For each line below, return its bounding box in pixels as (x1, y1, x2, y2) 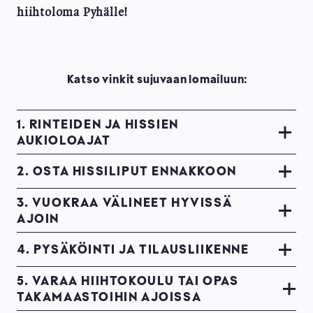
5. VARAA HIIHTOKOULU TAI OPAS (17, 272, 239, 288)
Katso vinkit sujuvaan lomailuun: (64, 71, 249, 86)
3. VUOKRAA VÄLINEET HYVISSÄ (17, 194, 233, 210)
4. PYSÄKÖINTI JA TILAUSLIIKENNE (17, 241, 249, 257)
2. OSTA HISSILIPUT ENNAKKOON (17, 163, 237, 179)
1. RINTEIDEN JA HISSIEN (17, 115, 179, 131)
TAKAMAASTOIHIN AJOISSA (17, 288, 202, 304)
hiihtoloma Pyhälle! (17, 6, 129, 19)
